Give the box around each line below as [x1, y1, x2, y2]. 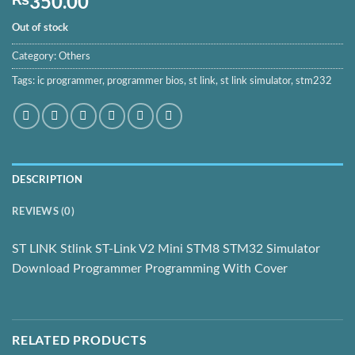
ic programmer [37, 76, 102, 86]
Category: [12, 52, 59, 62]
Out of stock [12, 21, 68, 34]
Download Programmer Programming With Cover [12, 262, 288, 276]
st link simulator [220, 76, 291, 86]
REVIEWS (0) [12, 204, 74, 218]
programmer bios [107, 76, 184, 86]
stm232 [296, 76, 332, 86]
